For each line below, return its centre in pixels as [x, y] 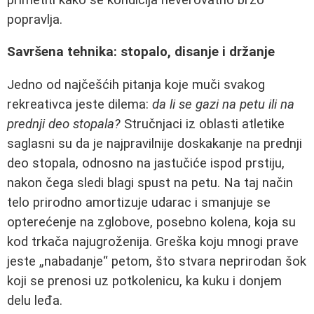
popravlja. [35, 19]
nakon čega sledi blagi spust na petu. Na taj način [150, 183]
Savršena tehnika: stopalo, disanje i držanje [141, 52]
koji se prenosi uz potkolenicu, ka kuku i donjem [144, 281]
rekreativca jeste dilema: [80, 104]
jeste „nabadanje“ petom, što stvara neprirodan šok [157, 261]
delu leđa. [35, 300]
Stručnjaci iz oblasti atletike [203, 124]
